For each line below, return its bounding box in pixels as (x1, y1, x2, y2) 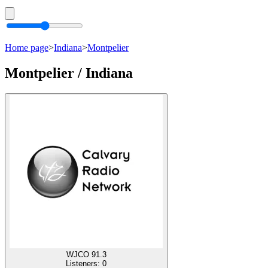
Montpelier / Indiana (5, 65, 133, 81)
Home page (5, 42, 48, 53)
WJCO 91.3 (66, 249, 106, 259)
